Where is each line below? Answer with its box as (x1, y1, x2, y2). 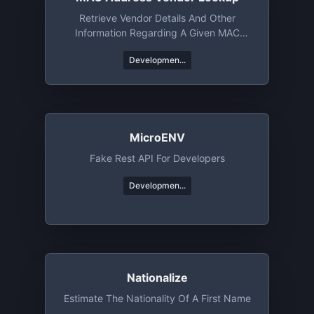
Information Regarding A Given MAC (74, 27, 240, 39)
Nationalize (126, 271, 188, 285)
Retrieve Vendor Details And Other (78, 12, 235, 24)
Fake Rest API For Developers (89, 152, 225, 164)
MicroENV (129, 130, 185, 144)
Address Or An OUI (114, 41, 200, 53)
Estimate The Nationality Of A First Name (63, 292, 251, 304)
